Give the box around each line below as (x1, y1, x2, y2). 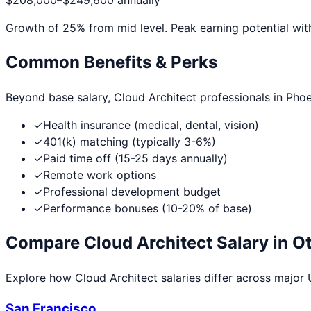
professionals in (196, 90, 286, 105)
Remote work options (43, 168, 156, 183)
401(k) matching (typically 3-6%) (43, 135, 216, 149)
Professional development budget (43, 185, 221, 199)
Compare (6, 232, 84, 253)
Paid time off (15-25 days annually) (43, 151, 228, 166)
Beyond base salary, (6, 90, 114, 105)
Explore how (6, 270, 75, 285)
